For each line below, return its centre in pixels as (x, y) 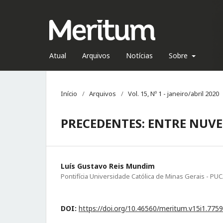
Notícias (139, 56)
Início (69, 94)
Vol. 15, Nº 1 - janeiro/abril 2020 (173, 94)
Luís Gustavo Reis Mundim (108, 166)
